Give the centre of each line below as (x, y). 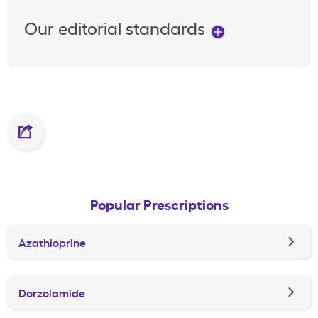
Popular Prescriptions (159, 204)
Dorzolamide (52, 292)
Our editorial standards (117, 27)
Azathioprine (52, 242)
